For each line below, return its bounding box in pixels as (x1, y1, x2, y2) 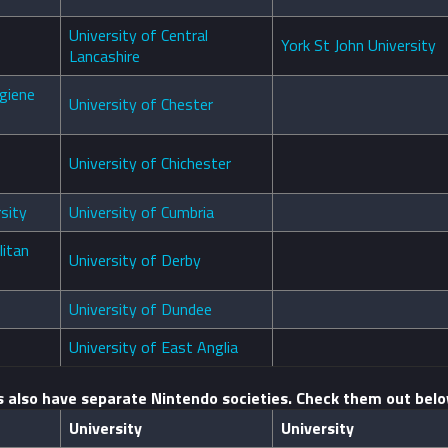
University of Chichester (69, 151, 231, 176)
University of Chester (69, 92, 213, 117)
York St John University (281, 33, 436, 58)
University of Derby (69, 248, 201, 273)
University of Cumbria (69, 200, 214, 225)
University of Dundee (69, 297, 212, 322)
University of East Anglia (69, 335, 238, 360)
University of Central (69, 23, 208, 48)
